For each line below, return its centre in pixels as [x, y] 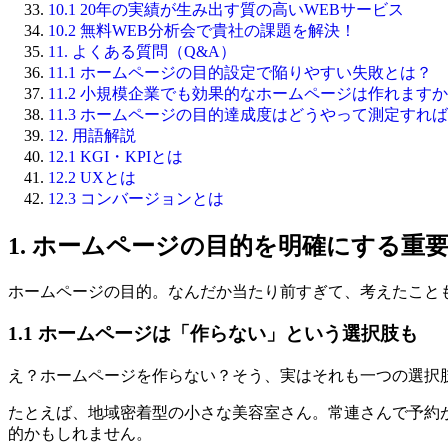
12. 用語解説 [92, 135]
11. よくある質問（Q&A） [142, 51]
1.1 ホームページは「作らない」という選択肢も [213, 334]
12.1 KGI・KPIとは [115, 156]
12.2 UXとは [92, 177]
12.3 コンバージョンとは [136, 198]
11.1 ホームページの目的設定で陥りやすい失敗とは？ [240, 72]
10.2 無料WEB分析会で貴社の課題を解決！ [202, 30]
